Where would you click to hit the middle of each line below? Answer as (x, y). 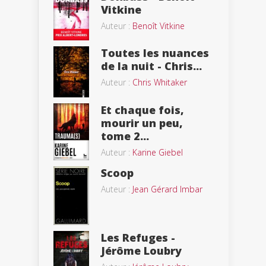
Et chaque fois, (142, 110)
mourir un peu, (142, 123)
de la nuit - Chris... (151, 66)
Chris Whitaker (160, 83)
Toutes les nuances (155, 53)
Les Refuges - (138, 238)
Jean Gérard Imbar (167, 189)
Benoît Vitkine (159, 26)
